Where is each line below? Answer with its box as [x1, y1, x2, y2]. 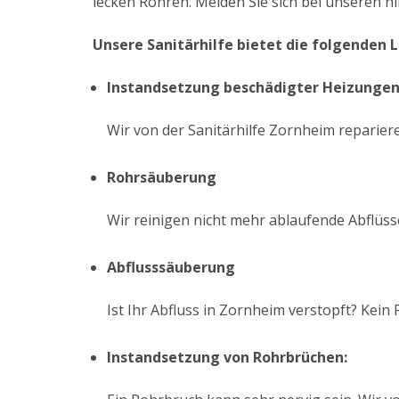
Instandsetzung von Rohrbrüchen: [107, 347, 347, 367]
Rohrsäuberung [107, 167, 216, 187]
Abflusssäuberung [107, 257, 235, 277]
